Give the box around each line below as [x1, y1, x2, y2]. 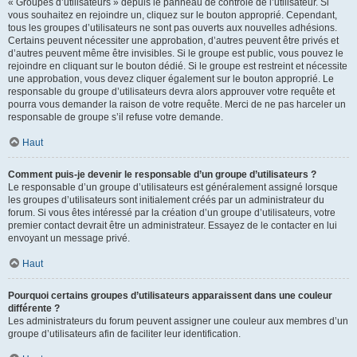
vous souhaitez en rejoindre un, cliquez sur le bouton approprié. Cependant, [8, 10, 337, 21]
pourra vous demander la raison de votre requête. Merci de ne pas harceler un [8, 99, 346, 110]
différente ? [8, 303, 60, 314]
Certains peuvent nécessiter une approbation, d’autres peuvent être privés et [8, 35, 339, 46]
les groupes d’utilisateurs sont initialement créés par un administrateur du [8, 194, 324, 206]
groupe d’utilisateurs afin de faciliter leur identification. [8, 328, 241, 339]
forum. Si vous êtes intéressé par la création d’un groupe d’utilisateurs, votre [8, 207, 335, 218]
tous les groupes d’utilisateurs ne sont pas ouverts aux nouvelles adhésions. [8, 22, 337, 33]
